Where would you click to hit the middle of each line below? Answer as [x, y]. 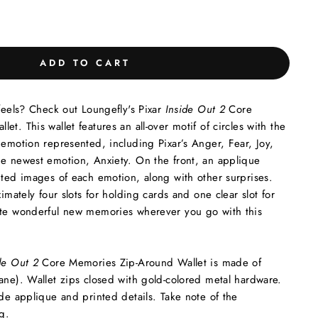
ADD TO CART [85, 63]
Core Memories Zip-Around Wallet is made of [150, 263]
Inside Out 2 [195, 109]
